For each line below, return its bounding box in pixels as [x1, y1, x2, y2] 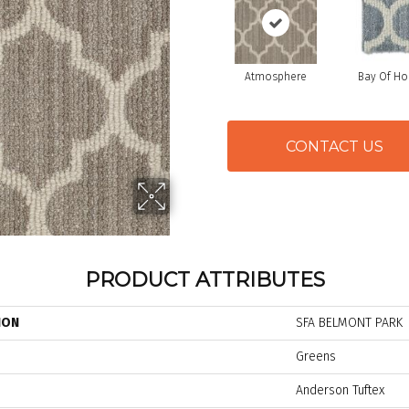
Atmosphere [244, 70, 307, 84]
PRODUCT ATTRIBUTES [84, 267, 325, 293]
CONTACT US [286, 137, 383, 155]
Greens [296, 349, 336, 365]
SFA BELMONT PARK [296, 315, 403, 331]
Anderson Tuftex [296, 383, 384, 399]
